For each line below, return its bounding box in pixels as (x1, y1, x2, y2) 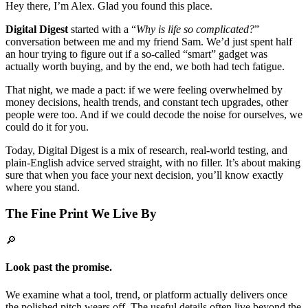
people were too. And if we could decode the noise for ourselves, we (5, 108, 302, 120)
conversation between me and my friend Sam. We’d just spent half (5, 35, 292, 47)
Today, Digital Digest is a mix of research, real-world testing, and (5, 144, 287, 156)
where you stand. (5, 181, 80, 193)
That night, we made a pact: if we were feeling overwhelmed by (5, 83, 283, 96)
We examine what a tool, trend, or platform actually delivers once (5, 288, 287, 300)
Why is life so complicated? (136, 23, 254, 35)
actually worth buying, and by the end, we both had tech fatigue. (5, 60, 285, 72)
